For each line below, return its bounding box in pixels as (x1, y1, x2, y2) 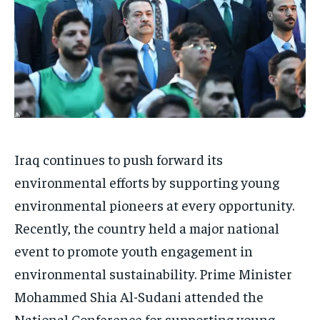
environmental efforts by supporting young (14, 172, 279, 191)
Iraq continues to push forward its (14, 149, 223, 168)
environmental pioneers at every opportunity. (14, 195, 294, 214)
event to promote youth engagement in (14, 241, 253, 259)
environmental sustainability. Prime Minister (14, 264, 292, 282)
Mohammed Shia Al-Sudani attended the (14, 286, 264, 305)
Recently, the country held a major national (14, 218, 279, 236)
